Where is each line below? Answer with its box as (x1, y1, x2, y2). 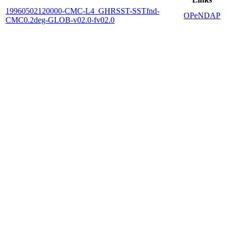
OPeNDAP (184, 11, 220, 20)
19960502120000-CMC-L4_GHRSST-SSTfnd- (6, 6, 159, 15)
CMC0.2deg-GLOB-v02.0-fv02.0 (6, 15, 115, 24)
